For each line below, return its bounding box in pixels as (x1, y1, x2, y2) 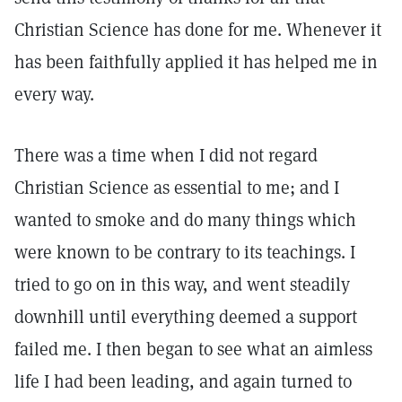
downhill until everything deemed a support (14, 305, 357, 328)
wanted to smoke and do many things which (14, 208, 356, 232)
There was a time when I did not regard (14, 144, 318, 167)
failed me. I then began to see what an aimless (14, 337, 372, 361)
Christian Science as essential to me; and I (14, 176, 339, 199)
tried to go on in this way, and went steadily (14, 273, 350, 296)
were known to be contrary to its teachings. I (14, 240, 355, 264)
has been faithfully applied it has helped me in (14, 50, 378, 74)
